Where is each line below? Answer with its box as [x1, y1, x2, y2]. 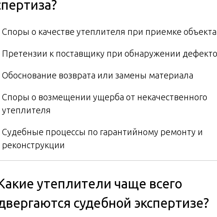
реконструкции [2, 139, 65, 150]
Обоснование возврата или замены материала [2, 70, 193, 80]
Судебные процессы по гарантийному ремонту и [2, 126, 203, 137]
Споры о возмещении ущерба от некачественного [2, 92, 207, 102]
